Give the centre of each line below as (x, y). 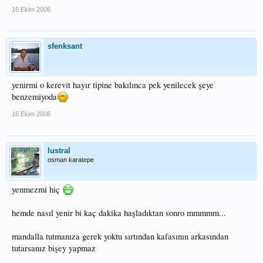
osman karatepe (71, 160)
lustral (59, 151)
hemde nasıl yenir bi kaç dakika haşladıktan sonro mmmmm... (119, 213)
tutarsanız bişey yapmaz (54, 248)
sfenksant (65, 46)
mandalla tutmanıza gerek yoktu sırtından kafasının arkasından (120, 236)
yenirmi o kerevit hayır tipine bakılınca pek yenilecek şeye (113, 85)
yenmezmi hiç (37, 189)
